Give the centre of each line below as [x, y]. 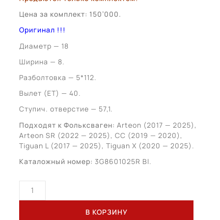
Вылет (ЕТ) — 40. [50, 93]
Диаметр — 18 [44, 46]
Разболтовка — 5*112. [58, 77]
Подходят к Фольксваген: [68, 125]
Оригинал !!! [42, 30]
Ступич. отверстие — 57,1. [66, 109]
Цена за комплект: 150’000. [70, 14]
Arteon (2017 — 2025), [157, 125]
